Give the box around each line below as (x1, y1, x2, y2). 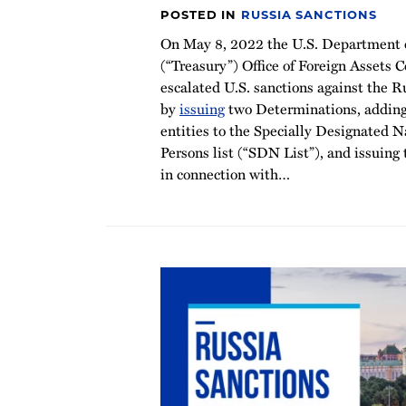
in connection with (160, 162, 278, 185)
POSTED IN (160, 6, 242, 22)
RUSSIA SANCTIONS (241, 6, 377, 22)
